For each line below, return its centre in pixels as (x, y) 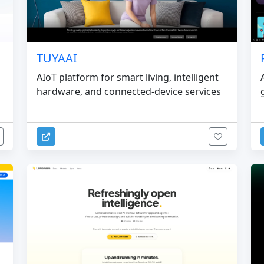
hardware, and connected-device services (129, 91)
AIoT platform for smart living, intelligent (128, 77)
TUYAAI (57, 58)
